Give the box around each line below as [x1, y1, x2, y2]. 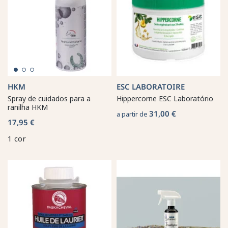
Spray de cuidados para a [8, 93, 91, 103]
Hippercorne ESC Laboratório [117, 93, 213, 103]
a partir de [117, 109, 149, 119]
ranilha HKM [8, 102, 48, 112]
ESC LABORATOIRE [117, 81, 185, 92]
